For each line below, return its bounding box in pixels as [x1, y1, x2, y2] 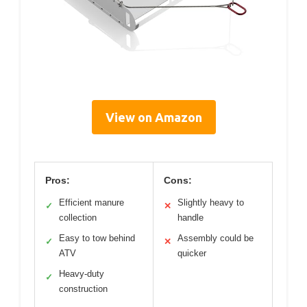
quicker [177, 247, 206, 258]
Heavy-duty [59, 268, 104, 279]
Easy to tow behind [59, 232, 135, 243]
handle [177, 212, 204, 223]
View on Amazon [105, 110, 202, 124]
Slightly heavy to [177, 197, 244, 208]
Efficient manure [59, 197, 124, 208]
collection [59, 212, 97, 223]
